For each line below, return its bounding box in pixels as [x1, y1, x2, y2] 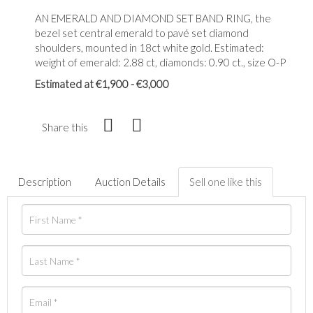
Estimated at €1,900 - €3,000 [35, 78, 169, 91]
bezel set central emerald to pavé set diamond [35, 27, 249, 40]
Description [18, 175, 71, 189]
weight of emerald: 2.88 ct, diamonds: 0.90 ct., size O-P [35, 56, 286, 69]
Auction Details [95, 175, 166, 189]
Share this [42, 121, 88, 134]
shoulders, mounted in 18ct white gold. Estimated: [35, 41, 264, 54]
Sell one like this [189, 175, 262, 189]
